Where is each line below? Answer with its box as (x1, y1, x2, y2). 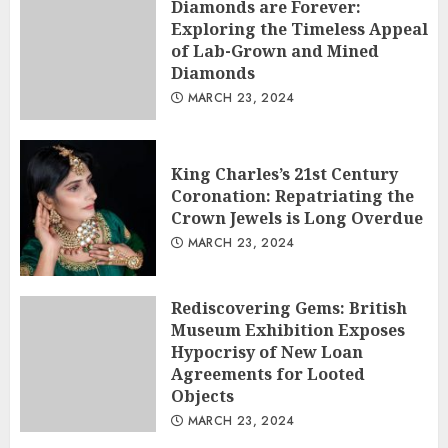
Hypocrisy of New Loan (171, 341, 363, 363)
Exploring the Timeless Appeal (171, 18, 428, 40)
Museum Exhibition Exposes (171, 319, 405, 341)
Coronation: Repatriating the (171, 185, 414, 207)
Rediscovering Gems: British (171, 297, 407, 319)
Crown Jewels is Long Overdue (171, 207, 423, 229)
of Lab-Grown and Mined (171, 40, 379, 62)
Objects (171, 385, 234, 407)
